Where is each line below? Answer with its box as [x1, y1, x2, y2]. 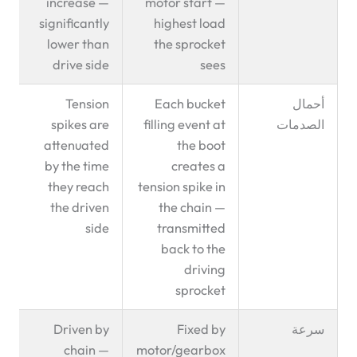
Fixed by [176, 321, 226, 338]
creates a [171, 158, 226, 175]
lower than [46, 36, 109, 53]
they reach [47, 178, 109, 195]
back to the [160, 241, 226, 257]
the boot [176, 137, 226, 154]
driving [183, 261, 226, 278]
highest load [153, 15, 226, 32]
